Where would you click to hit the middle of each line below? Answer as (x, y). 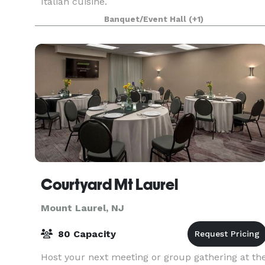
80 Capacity (85, 234)
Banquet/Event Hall (147, 19)
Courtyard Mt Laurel (109, 185)
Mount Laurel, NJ (83, 208)
